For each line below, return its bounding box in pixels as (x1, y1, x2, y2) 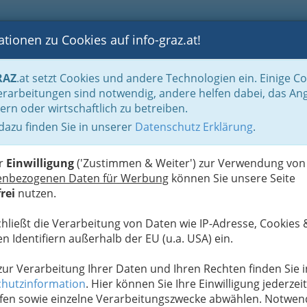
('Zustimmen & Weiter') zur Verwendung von (74, 156, 306, 171)
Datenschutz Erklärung (135, 119, 253, 134)
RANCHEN (237, 54, 287, 68)
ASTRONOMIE (145, 54, 212, 68)
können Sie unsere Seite (169, 171, 295, 186)
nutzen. (15, 186, 56, 201)
